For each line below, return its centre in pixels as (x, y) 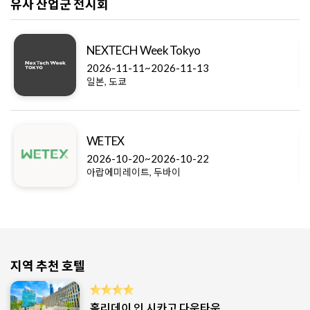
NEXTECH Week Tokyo (144, 51)
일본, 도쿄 (107, 82)
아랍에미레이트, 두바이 (134, 172)
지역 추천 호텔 (48, 266)
